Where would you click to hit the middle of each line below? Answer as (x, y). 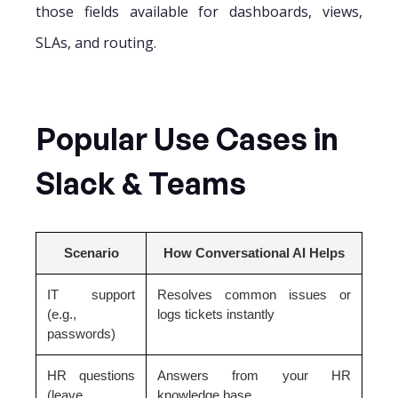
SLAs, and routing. (96, 42)
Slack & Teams (141, 183)
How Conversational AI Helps (254, 252)
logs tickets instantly (216, 314)
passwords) (81, 333)
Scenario (91, 252)
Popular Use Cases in (187, 138)
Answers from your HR (254, 375)
